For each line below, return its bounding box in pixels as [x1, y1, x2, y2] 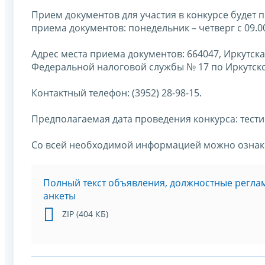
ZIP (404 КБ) [62, 208, 108, 219]
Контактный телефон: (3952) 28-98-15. [31, 86, 202, 99]
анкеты [43, 189, 76, 202]
